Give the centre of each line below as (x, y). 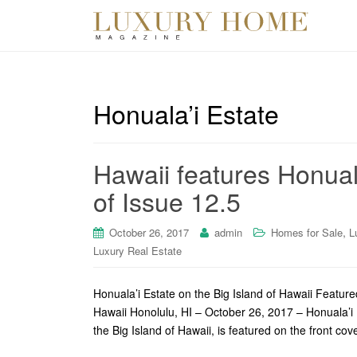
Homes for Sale (307, 232)
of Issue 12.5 (167, 201)
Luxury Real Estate (137, 251)
